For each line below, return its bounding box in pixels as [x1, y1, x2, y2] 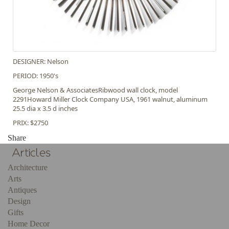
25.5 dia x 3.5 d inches [13, 103, 78, 113]
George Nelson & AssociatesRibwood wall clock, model [13, 85, 178, 95]
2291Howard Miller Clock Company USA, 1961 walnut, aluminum [13, 94, 208, 104]
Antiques [8, 185, 37, 194]
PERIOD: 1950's [13, 71, 58, 80]
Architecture [8, 163, 48, 172]
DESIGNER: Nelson [13, 56, 68, 66]
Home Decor [8, 219, 50, 228]
